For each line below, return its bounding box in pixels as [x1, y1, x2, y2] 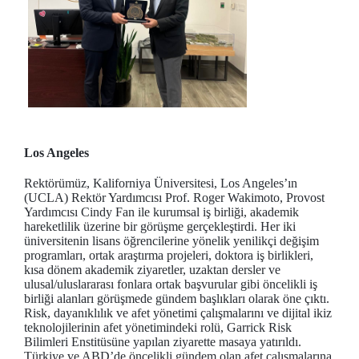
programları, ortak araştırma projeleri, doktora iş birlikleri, [24, 248, 313, 262]
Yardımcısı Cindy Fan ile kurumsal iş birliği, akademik [24, 204, 299, 219]
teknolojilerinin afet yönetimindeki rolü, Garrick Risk [24, 320, 292, 334]
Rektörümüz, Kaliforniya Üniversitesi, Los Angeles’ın [24, 175, 297, 190]
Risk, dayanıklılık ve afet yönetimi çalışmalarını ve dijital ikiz [24, 305, 332, 320]
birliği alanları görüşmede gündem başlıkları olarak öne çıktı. [24, 291, 329, 305]
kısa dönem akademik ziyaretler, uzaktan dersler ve [24, 262, 280, 276]
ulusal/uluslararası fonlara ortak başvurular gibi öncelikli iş [24, 276, 317, 291]
